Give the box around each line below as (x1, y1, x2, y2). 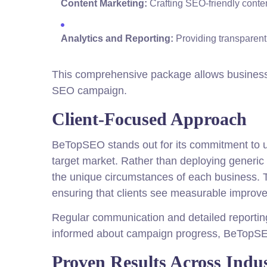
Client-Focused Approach (52, 109, 247, 129)
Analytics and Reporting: (61, 33, 173, 44)
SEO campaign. (52, 85, 127, 97)
